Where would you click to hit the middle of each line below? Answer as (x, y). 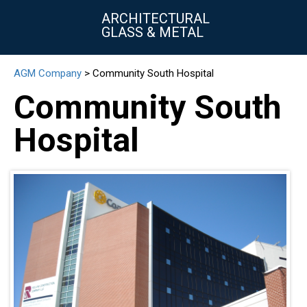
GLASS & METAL (152, 32)
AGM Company (48, 73)
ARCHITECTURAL (156, 19)
